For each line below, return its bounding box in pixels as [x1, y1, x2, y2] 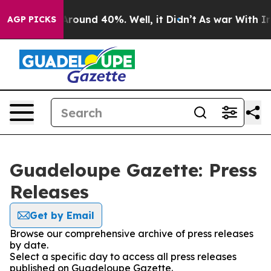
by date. [10, 239, 48, 251]
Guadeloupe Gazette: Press [10, 158, 257, 181]
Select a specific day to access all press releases [10, 250, 237, 263]
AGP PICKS [7, 14, 56, 25]
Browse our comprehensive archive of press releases [10, 227, 253, 240]
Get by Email [30, 209, 94, 221]
